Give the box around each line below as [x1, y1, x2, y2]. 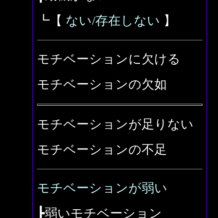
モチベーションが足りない [37, 117, 194, 131]
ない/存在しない [66, 14, 160, 28]
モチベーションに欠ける [37, 52, 181, 66]
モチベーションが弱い [37, 181, 167, 195]
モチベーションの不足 [37, 143, 167, 157]
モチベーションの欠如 [37, 77, 167, 91]
